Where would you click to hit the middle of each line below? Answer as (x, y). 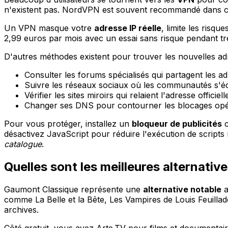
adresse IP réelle (128, 28)
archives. (21, 209)
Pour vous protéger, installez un (68, 123)
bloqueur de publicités (177, 123)
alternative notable (182, 189)
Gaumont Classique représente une (74, 189)
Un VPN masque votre (49, 28)
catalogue (23, 144)
